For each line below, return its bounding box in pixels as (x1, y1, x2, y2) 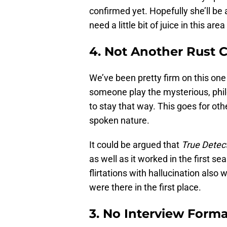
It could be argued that (89, 139, 181, 150)
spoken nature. (89, 115, 149, 126)
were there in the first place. (89, 182, 201, 193)
